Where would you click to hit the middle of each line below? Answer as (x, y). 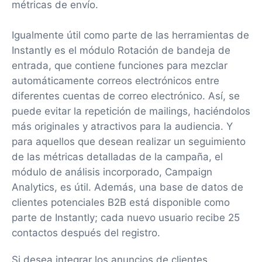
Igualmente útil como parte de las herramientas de (130, 35)
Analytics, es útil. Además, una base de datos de (127, 187)
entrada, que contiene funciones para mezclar (120, 65)
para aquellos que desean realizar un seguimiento (129, 142)
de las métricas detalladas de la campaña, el (117, 157)
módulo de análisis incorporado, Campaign (112, 172)
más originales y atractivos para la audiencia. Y (122, 126)
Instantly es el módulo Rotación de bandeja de (121, 50)
